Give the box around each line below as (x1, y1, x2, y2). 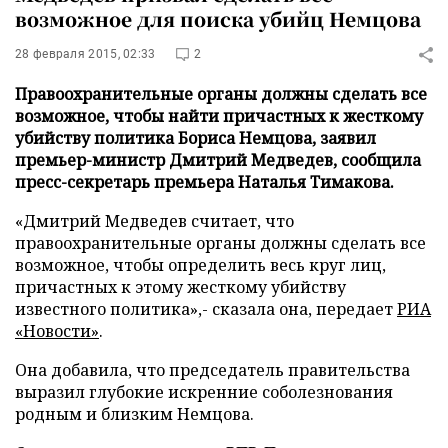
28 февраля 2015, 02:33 (15, 47, 156, 61)
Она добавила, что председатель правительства (15, 359, 410, 381)
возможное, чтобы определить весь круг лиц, (15, 254, 386, 276)
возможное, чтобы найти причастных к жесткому (15, 105, 423, 127)
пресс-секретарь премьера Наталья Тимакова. (15, 171, 394, 193)
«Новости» (15, 320, 99, 342)
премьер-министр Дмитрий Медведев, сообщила (15, 149, 421, 171)
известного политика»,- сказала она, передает (15, 298, 397, 320)
